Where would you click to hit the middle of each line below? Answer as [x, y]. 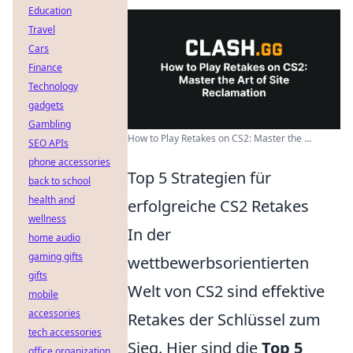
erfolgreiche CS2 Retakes [218, 206]
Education [50, 11]
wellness [47, 219]
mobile [43, 294]
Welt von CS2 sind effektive [226, 291]
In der [149, 234]
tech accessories [65, 332]
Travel [42, 30]
